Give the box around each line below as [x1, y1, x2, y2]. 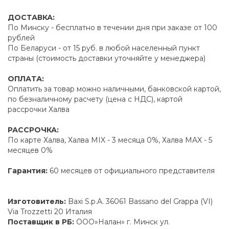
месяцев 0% [8, 146, 53, 155]
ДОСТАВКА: [8, 13, 55, 22]
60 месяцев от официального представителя [50, 166, 215, 175]
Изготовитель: [8, 197, 68, 206]
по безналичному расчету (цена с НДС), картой [8, 95, 182, 104]
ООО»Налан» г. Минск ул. [76, 217, 170, 226]
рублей [8, 33, 35, 42]
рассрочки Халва [8, 105, 70, 114]
